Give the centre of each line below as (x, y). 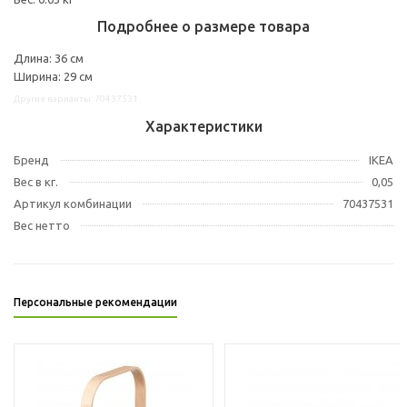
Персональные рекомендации (95, 302)
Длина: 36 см (49, 58)
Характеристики (203, 126)
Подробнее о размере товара (203, 26)
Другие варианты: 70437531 (76, 98)
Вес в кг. (36, 181)
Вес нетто (42, 225)
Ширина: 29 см (53, 76)
